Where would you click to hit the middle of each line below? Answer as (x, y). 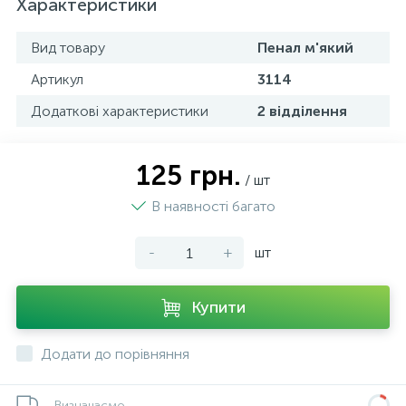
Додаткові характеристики (120, 111)
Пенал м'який (305, 48)
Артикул (57, 79)
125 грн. (188, 176)
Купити (218, 307)
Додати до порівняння (115, 354)
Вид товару (68, 48)
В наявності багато (213, 206)
